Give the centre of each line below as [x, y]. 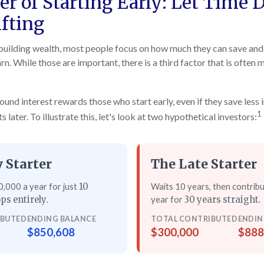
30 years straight [222, 199]
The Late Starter [204, 164]
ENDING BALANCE [62, 219]
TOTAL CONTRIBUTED [194, 219]
